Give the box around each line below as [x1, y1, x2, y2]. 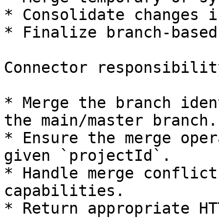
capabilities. [4, 182, 125, 199]
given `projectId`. [4, 147, 171, 164]
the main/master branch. [4, 111, 218, 129]
